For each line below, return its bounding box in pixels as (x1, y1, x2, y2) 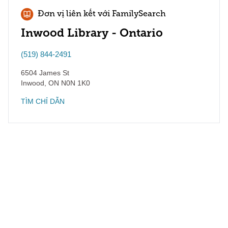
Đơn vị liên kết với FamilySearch (38, 10, 166, 18)
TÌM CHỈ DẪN (21, 97, 65, 105)
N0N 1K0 (59, 79, 90, 87)
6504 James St (21, 69, 69, 77)
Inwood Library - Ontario (21, 26, 163, 40)
